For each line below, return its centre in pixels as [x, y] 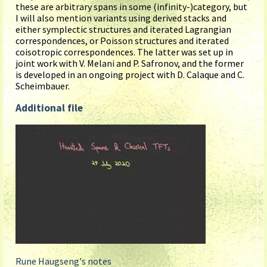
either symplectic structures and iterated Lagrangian [123, 30]
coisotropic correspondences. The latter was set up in [124, 52]
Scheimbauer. [43, 86]
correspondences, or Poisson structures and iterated [122, 41]
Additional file [49, 108]
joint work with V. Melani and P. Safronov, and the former [130, 63]
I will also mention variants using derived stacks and [121, 18]
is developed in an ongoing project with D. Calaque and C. [130, 75]
